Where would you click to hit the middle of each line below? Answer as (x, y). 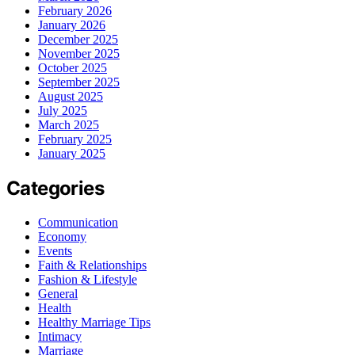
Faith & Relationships (92, 265)
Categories (55, 188)
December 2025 (78, 39)
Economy (62, 236)
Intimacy (60, 336)
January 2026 (72, 25)
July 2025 (63, 110)
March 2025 (69, 124)
